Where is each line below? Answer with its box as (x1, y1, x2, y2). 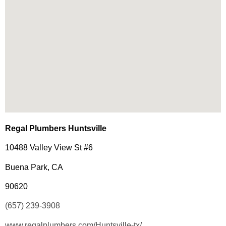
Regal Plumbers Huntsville (5, 124, 106, 133)
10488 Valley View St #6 (5, 143, 93, 152)
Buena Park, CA (5, 162, 63, 172)
